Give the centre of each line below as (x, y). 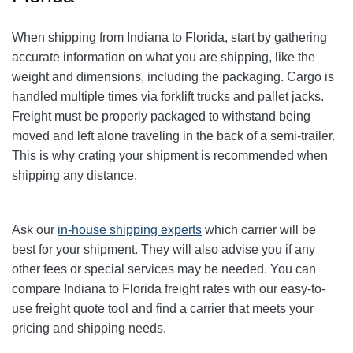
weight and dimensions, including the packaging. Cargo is (173, 77)
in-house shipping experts (130, 230)
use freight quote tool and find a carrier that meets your (163, 309)
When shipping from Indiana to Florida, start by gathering (169, 38)
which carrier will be (259, 230)
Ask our (35, 230)
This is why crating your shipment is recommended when (170, 156)
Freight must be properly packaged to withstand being (161, 117)
